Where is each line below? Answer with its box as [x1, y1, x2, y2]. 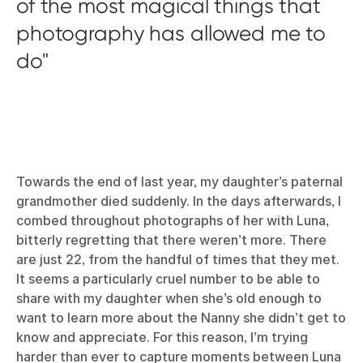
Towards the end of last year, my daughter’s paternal [16, 173, 343, 190]
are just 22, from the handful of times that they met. [16, 251, 340, 268]
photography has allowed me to [16, 21, 327, 46]
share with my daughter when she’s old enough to [16, 290, 322, 307]
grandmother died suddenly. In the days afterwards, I [16, 193, 341, 210]
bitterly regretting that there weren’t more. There [16, 232, 327, 249]
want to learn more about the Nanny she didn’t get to [16, 310, 346, 327]
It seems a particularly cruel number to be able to [16, 271, 320, 288]
